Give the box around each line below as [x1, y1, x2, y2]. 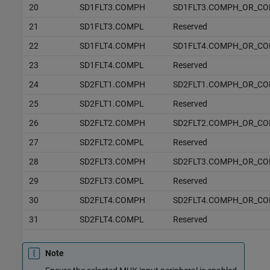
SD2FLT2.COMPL [79, 137, 144, 147]
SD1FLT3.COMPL [79, 21, 144, 31]
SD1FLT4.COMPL [79, 60, 144, 70]
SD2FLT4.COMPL [79, 214, 144, 224]
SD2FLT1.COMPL [79, 98, 144, 108]
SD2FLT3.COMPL [79, 175, 144, 186]
